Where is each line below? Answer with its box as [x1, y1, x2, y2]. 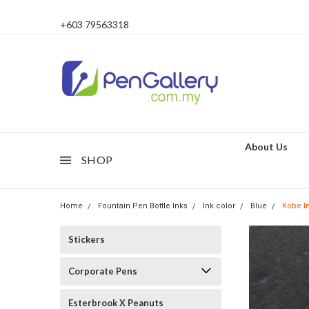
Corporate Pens [68, 266, 137, 277]
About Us [245, 141, 288, 152]
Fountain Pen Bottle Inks [98, 201, 188, 210]
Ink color [203, 201, 235, 210]
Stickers [68, 234, 105, 245]
